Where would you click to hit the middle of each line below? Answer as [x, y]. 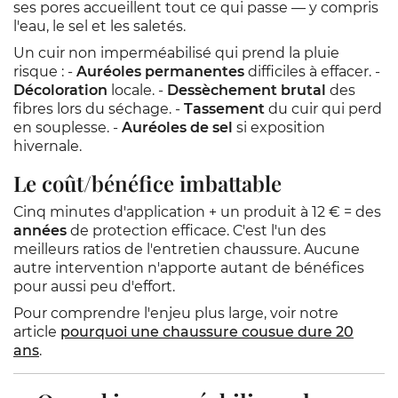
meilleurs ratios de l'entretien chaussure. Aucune [187, 249]
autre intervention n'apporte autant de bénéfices [189, 268]
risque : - [45, 72]
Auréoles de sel [177, 127]
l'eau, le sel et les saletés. [99, 26]
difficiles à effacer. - [312, 72]
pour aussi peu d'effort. [94, 287]
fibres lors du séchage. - [99, 109]
